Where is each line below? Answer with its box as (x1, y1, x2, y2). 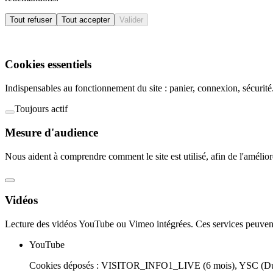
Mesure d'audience (5, 126, 98, 139)
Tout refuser (10, 15, 52, 24)
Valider (119, 15, 143, 24)
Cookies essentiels (5, 58, 91, 71)
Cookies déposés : (29, 260, 99, 271)
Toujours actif (15, 104, 68, 115)
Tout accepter (62, 15, 110, 24)
